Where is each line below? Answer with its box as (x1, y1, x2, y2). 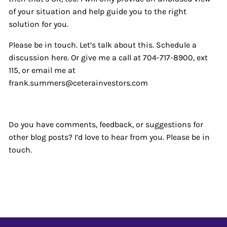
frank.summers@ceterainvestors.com (9, 78, 150, 88)
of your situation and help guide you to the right (9, 6, 187, 16)
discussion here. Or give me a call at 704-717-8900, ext (9, 52, 208, 62)
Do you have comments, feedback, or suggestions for (9, 119, 204, 129)
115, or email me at (9, 65, 76, 75)
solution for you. (9, 19, 71, 29)
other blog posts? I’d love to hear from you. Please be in (9, 132, 210, 142)
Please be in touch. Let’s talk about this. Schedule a (9, 40, 197, 50)
